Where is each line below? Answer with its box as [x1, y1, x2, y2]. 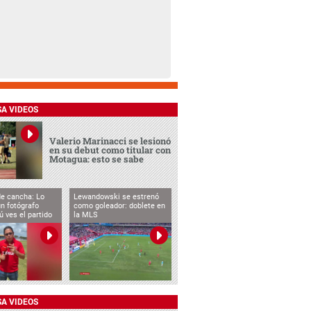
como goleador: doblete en [73, 201, 165, 210]
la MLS [73, 210, 98, 219]
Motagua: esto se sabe [49, 153, 144, 166]
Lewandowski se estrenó [73, 192, 159, 201]
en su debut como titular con [49, 144, 171, 157]
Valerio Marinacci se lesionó [49, 135, 171, 148]
